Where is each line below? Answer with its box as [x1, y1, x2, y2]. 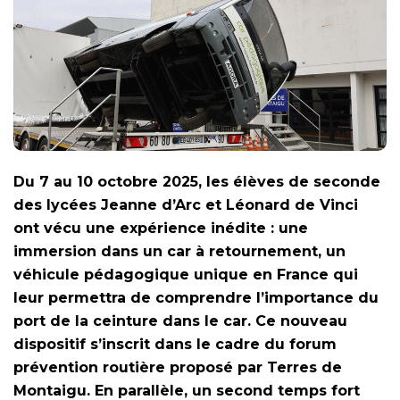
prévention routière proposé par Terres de [13, 358, 342, 376]
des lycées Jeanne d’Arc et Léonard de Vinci [13, 196, 358, 213]
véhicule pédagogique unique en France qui [13, 265, 358, 283]
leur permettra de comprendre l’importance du [13, 288, 379, 306]
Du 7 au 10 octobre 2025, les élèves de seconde [13, 172, 380, 190]
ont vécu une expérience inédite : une [13, 219, 308, 237]
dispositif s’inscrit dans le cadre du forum [13, 335, 337, 353]
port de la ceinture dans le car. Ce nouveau [13, 312, 347, 329]
